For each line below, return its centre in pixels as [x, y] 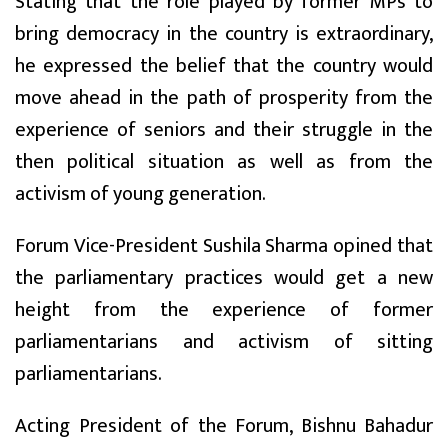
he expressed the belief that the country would [224, 66]
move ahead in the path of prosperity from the [224, 98]
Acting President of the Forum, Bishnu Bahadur [224, 426]
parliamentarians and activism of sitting [224, 342]
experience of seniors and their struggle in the [224, 130]
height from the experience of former [224, 310]
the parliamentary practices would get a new [224, 278]
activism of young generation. [140, 194]
